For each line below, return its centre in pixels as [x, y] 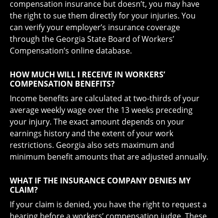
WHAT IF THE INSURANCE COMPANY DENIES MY [100, 181]
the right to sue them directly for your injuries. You [103, 16]
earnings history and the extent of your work [91, 134]
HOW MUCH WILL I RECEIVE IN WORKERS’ [87, 75]
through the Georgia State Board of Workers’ [92, 39]
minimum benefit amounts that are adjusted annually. [109, 157]
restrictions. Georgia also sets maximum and [92, 145]
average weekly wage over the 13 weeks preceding [101, 110]
